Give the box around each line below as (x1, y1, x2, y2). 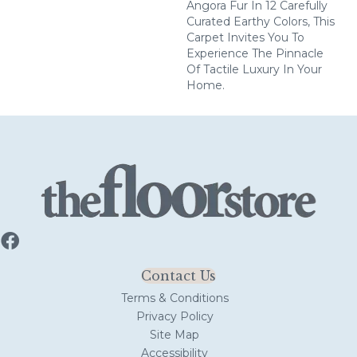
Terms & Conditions (120, 290, 229, 305)
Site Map (150, 327, 199, 342)
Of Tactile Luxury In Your (186, 61, 322, 76)
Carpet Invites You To (186, 29, 304, 45)
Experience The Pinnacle (186, 45, 324, 61)
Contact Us (141, 267, 216, 284)
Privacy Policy (135, 308, 214, 324)
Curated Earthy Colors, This (186, 14, 335, 29)
